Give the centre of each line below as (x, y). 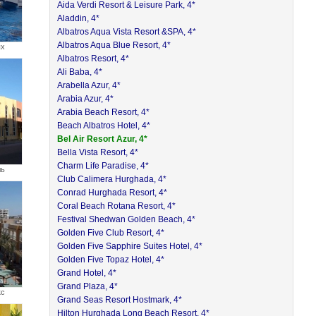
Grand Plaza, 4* (88, 286)
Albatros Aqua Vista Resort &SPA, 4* (127, 32)
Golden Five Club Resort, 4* (111, 233)
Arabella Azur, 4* (89, 85)
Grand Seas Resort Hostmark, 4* (120, 300)
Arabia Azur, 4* (86, 99)
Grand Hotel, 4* (87, 273)
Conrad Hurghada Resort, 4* (113, 193)
